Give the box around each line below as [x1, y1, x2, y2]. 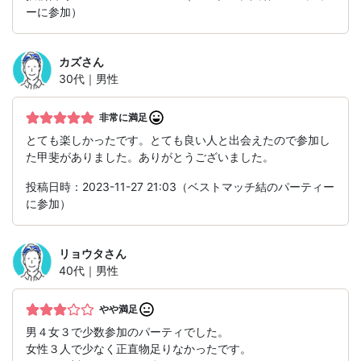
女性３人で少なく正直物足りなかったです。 [26, 342, 251, 356]
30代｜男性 [59, 72, 118, 86]
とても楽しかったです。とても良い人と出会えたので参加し [26, 133, 330, 147]
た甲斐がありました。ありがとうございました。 [26, 150, 274, 164]
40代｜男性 [59, 263, 118, 278]
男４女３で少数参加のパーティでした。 [26, 325, 229, 339]
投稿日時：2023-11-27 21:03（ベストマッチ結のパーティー [26, 180, 334, 194]
